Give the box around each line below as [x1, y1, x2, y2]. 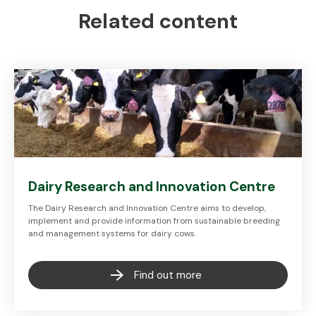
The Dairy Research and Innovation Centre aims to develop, [28, 202, 266, 214]
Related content [78, 8, 238, 35]
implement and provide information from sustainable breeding [28, 215, 280, 226]
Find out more [134, 268, 202, 282]
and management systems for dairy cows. [28, 228, 196, 239]
